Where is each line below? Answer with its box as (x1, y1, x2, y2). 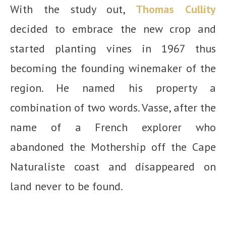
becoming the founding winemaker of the (10, 61, 216, 75)
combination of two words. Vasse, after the (10, 100, 216, 115)
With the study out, (10, 2, 136, 16)
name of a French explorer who (10, 120, 216, 134)
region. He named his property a (10, 80, 216, 95)
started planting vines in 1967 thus (10, 41, 216, 55)
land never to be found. (10, 179, 123, 193)
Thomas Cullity (136, 2, 216, 16)
